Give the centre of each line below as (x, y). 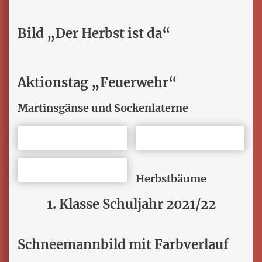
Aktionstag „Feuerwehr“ (97, 83)
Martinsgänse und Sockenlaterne (103, 108)
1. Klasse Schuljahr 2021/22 (131, 204)
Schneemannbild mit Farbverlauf (123, 245)
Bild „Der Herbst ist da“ (94, 34)
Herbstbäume (171, 179)
